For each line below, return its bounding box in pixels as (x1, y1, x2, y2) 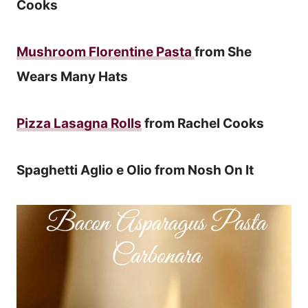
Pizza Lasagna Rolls (16, 115, 142, 132)
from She (195, 44, 252, 60)
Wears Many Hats (16, 69, 128, 85)
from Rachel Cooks (142, 115, 264, 132)
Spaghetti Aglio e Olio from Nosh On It (16, 162, 254, 179)
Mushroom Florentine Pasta (16, 44, 195, 60)
